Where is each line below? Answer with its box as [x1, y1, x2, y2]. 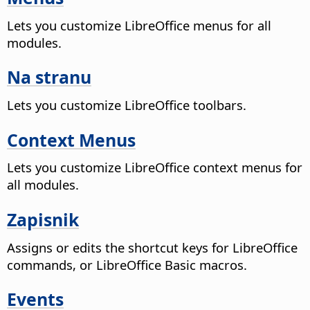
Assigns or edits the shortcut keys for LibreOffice [7, 238, 298, 256]
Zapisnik [7, 208, 79, 232]
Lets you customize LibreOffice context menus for [7, 158, 302, 176]
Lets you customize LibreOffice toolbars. [7, 96, 246, 114]
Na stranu [7, 65, 91, 89]
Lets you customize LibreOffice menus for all [7, 16, 271, 34]
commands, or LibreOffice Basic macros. [7, 255, 247, 273]
